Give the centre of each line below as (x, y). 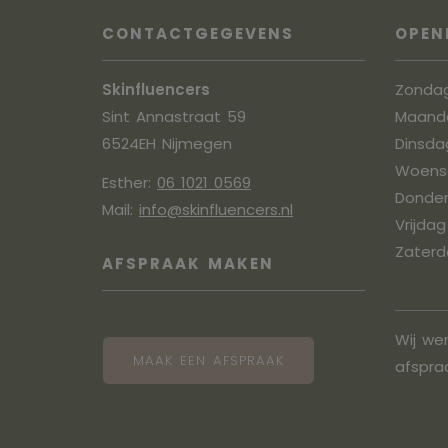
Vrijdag (420, 225)
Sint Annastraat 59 (174, 117)
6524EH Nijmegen (167, 144)
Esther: (129, 182)
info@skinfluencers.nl (216, 209)
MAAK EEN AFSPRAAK (208, 360)
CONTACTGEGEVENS (198, 34)
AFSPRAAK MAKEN (188, 263)
